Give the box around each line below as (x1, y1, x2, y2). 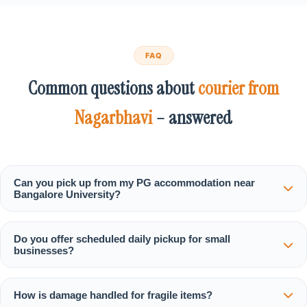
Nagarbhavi (75, 105, 152, 130)
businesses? (14, 245, 75, 256)
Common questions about (28, 75, 198, 100)
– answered (152, 105, 232, 130)
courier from (198, 75, 279, 100)
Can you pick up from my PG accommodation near (14, 176, 256, 188)
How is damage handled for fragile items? (14, 289, 213, 302)
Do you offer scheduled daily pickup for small (14, 233, 231, 245)
